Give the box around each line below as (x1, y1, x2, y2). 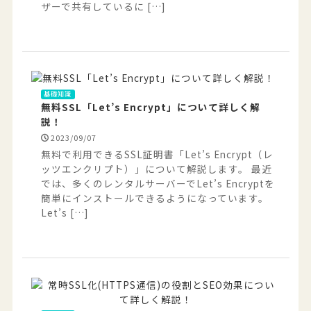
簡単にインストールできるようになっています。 (40, 190, 269, 205)
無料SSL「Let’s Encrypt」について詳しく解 (40, 100, 260, 115)
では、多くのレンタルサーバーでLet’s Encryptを (40, 176, 275, 190)
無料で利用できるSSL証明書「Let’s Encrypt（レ (40, 146, 274, 161)
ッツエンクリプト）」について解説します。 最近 (40, 161, 272, 176)
